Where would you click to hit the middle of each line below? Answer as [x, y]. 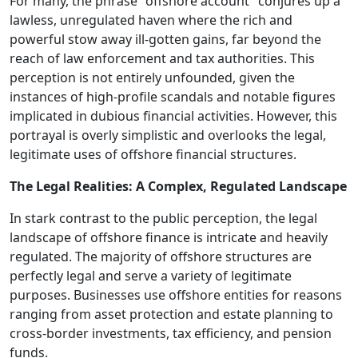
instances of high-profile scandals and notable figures [173, 97]
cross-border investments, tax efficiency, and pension [171, 333]
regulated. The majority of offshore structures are [161, 257]
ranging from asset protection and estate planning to [171, 314]
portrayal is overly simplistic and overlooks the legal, [168, 135]
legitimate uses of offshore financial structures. [153, 154]
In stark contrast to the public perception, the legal [163, 218]
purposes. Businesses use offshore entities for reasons [176, 295]
